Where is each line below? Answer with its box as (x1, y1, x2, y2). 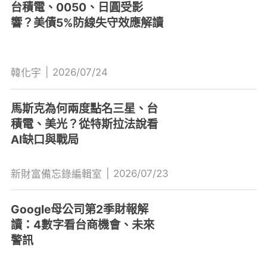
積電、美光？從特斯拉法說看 (10, 116, 158, 131)
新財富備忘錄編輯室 (10, 167, 102, 180)
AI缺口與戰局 (10, 132, 79, 147)
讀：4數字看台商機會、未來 (10, 218, 154, 232)
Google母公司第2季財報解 (10, 202, 148, 217)
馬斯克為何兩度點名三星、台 (10, 101, 158, 116)
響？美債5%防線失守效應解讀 (10, 15, 163, 30)
